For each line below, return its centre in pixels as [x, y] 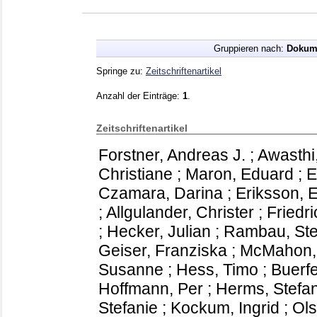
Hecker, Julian [159, 231]
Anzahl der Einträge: [139, 96]
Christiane [136, 174]
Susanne [131, 269]
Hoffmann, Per [151, 288]
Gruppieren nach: [250, 48]
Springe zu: [121, 71]
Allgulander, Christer [180, 212]
